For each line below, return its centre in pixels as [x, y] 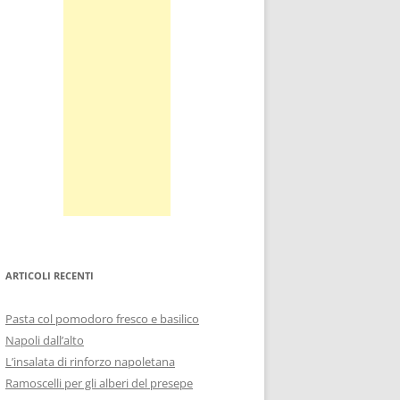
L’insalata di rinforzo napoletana [90, 362]
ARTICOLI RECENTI [50, 275]
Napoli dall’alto [45, 340]
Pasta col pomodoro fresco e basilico [102, 319]
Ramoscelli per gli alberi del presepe [99, 383]
